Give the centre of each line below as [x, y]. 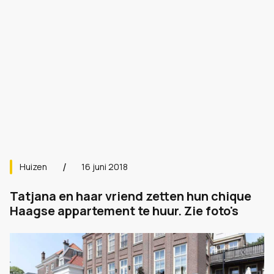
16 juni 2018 [105, 167]
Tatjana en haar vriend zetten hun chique [131, 196]
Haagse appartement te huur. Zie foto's [124, 211]
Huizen [33, 167]
